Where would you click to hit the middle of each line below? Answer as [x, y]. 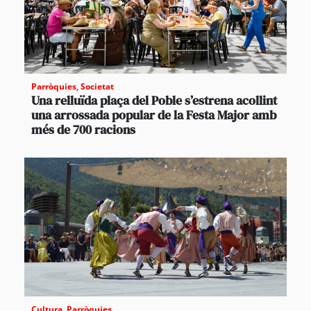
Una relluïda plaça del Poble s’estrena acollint [154, 101]
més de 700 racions [83, 130]
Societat [97, 87]
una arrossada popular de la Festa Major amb [154, 115]
